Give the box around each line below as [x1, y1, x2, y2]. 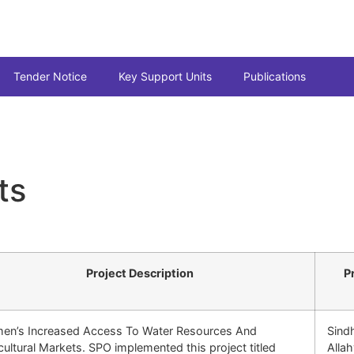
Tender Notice [13, 70, 87, 83]
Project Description [85, 266, 194, 281]
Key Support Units [119, 70, 212, 83]
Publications [243, 70, 306, 83]
